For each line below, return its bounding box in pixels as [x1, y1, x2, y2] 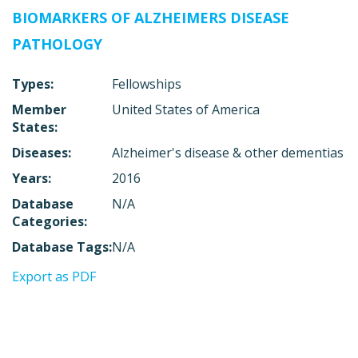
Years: [12, 169, 51, 187]
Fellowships [112, 74, 182, 93]
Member [12, 100, 66, 118]
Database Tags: [12, 237, 112, 256]
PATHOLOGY [12, 34, 102, 54]
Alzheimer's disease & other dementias [112, 143, 344, 161]
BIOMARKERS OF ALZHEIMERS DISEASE [12, 7, 289, 27]
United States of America [112, 100, 261, 118]
